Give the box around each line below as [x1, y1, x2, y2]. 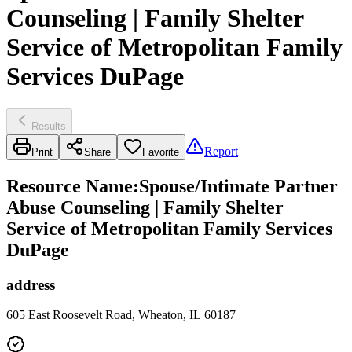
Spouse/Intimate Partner [139, 175, 338, 196]
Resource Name [6, 175, 133, 196]
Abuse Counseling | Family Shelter [6, 196, 284, 218]
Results [31, 119, 66, 132]
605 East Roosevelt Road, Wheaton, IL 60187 [6, 308, 236, 322]
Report [204, 144, 238, 158]
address [6, 276, 55, 293]
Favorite [142, 145, 179, 158]
